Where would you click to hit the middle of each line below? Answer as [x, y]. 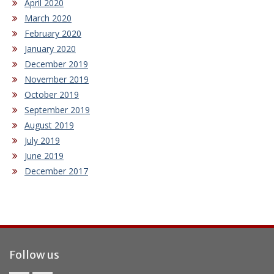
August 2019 [49, 125]
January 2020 [50, 49]
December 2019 [56, 64]
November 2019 [57, 80]
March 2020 [48, 18]
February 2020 [53, 34]
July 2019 [42, 141]
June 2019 [44, 156]
